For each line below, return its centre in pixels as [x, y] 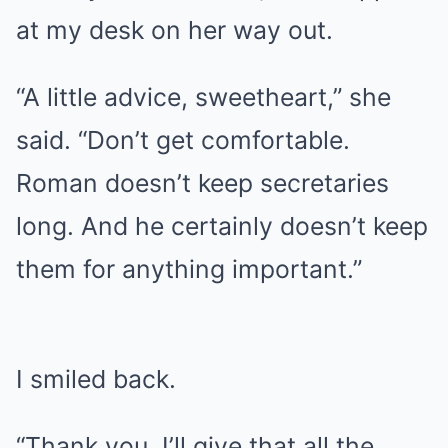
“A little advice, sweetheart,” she [203, 97]
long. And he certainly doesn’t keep [222, 226]
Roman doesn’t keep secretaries [202, 183]
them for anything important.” [189, 269]
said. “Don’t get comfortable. [183, 140]
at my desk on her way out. [174, 30]
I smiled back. [96, 379]
